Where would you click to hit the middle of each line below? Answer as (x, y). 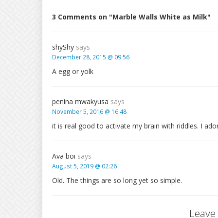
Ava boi (65, 156)
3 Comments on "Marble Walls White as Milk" (131, 17)
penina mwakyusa (81, 101)
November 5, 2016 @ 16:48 (89, 111)
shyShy (64, 47)
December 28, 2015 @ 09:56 (91, 57)
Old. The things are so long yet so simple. (117, 180)
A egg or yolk (73, 71)
